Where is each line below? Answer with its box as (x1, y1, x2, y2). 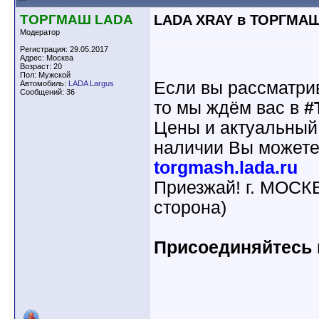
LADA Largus (68, 79, 114, 88)
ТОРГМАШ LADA (20, 12, 133, 27)
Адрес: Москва (20, 53, 73, 62)
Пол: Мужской (20, 70, 70, 79)
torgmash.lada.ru (154, 158, 298, 177)
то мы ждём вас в (154, 98, 304, 117)
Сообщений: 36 (20, 88, 75, 96)
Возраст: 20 (20, 62, 62, 70)
